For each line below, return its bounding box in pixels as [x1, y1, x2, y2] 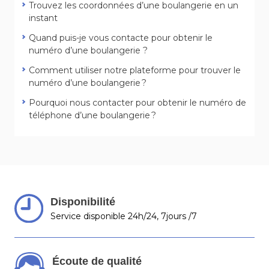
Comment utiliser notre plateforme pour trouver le [29, 65, 241, 76]
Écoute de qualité [52, 255, 142, 268]
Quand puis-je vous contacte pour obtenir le [29, 32, 213, 44]
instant [29, 13, 58, 24]
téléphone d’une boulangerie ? [29, 110, 156, 121]
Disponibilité [50, 196, 115, 208]
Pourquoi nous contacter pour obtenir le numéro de [29, 97, 246, 109]
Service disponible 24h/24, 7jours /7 [50, 211, 197, 222]
